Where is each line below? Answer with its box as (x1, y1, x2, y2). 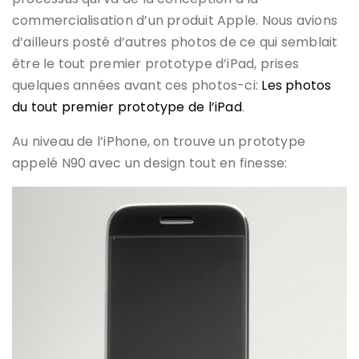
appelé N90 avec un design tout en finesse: (12, 154, 288, 173)
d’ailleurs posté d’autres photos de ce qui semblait (12, 33, 338, 52)
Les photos (261, 76, 332, 95)
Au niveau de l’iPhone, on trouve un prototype (12, 132, 306, 151)
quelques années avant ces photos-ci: (12, 76, 262, 95)
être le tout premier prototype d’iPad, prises (12, 54, 300, 74)
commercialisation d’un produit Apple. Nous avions (12, 11, 338, 30)
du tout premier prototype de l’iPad (12, 98, 242, 117)
